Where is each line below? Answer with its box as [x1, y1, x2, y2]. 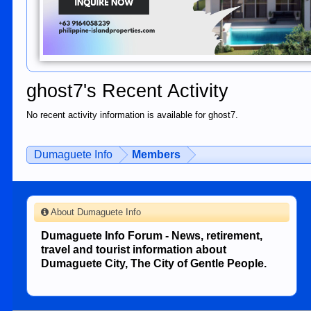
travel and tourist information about [41, 244, 227, 255]
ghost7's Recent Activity [26, 81, 229, 101]
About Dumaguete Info [49, 207, 142, 217]
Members [132, 149, 181, 160]
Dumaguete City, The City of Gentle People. [41, 258, 267, 269]
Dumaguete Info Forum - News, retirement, [41, 230, 263, 242]
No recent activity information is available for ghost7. [26, 110, 239, 120]
